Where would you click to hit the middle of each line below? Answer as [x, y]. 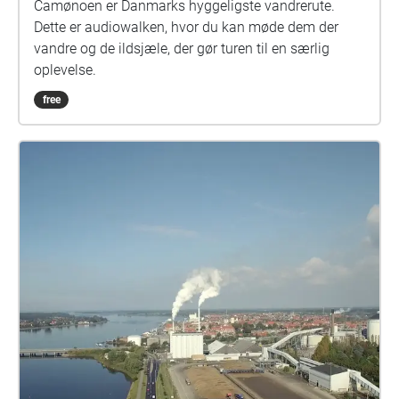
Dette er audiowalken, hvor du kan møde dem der [186, 27]
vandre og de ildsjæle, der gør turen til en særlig [182, 49]
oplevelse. [65, 70]
